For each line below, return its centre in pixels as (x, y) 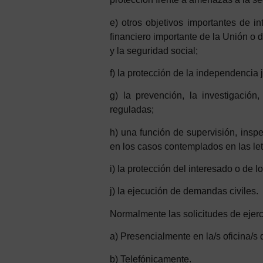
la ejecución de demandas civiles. (188, 191)
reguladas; (132, 110)
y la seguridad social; (154, 50)
